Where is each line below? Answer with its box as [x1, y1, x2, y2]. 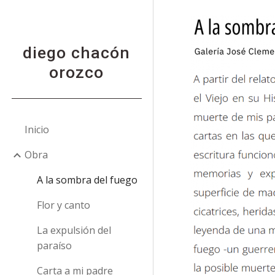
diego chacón [23, 43, 130, 63]
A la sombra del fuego [37, 173, 137, 187]
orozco [49, 63, 104, 82]
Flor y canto [37, 198, 90, 212]
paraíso [37, 239, 72, 252]
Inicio [25, 123, 49, 136]
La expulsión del [37, 223, 111, 237]
